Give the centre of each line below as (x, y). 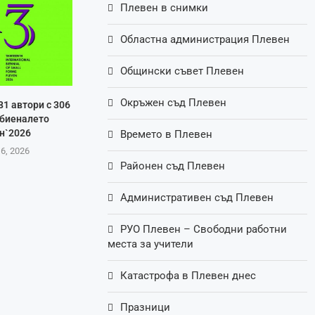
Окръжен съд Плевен (174, 103)
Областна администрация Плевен (205, 40)
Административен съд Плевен (197, 198)
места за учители (151, 244)
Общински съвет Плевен (182, 71)
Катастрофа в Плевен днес (188, 276)
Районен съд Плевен (173, 166)
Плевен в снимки (165, 8)
